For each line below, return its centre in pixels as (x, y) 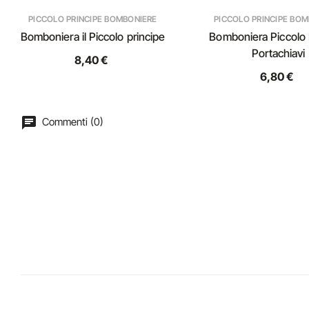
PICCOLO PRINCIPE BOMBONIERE (93, 19)
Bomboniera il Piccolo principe (93, 37)
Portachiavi (278, 53)
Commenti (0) (71, 122)
